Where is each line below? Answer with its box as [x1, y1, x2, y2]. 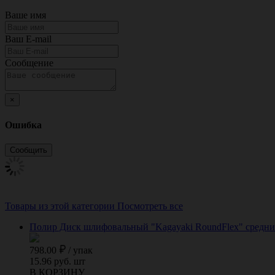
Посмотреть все [117, 200, 183, 211]
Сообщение [5, 58, 53, 69]
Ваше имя [5, 10, 46, 21]
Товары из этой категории [5, 200, 115, 211]
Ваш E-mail [5, 34, 52, 45]
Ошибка [5, 119, 42, 130]
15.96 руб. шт [29, 255, 85, 266]
